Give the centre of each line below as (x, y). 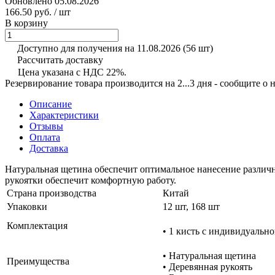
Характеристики (64, 115)
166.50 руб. (28, 12)
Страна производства (52, 193)
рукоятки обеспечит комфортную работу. (91, 180)
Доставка (49, 148)
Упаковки (27, 206)
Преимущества (38, 261)
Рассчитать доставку (60, 60)
